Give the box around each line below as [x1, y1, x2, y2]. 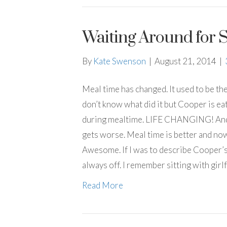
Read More [82, 180, 123, 191]
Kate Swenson [93, 56, 146, 66]
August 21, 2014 [155, 56, 216, 66]
